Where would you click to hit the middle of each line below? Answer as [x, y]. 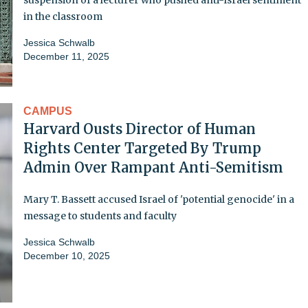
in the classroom [63, 16]
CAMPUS [48, 111]
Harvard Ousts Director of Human [140, 129]
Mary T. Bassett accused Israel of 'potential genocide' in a [159, 199]
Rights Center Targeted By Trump [142, 148]
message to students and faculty [100, 216]
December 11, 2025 [66, 56]
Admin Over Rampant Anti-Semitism [153, 167]
